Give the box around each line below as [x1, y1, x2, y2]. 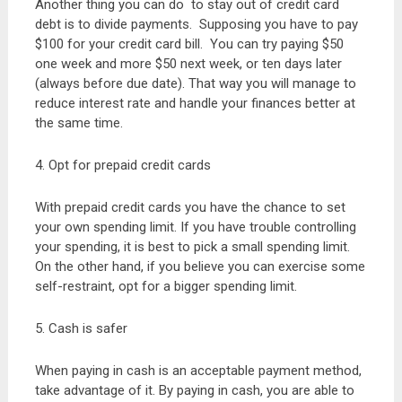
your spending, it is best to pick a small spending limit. [34, 239, 350, 255]
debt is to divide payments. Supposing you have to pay [34, 16, 358, 32]
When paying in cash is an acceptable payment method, [34, 363, 362, 379]
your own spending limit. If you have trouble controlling [34, 219, 356, 235]
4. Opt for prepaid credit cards [34, 157, 211, 173]
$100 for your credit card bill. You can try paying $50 [34, 36, 344, 52]
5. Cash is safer [34, 320, 127, 336]
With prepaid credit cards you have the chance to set [34, 199, 345, 215]
